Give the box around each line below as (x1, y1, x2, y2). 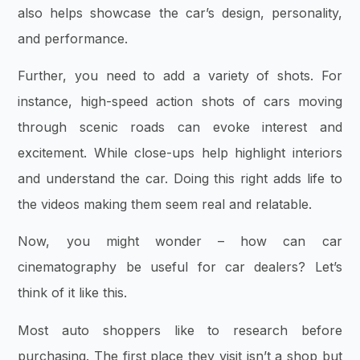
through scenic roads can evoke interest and (18, 119, 342, 135)
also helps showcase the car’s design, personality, (18, 4, 342, 21)
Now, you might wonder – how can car (18, 233, 342, 250)
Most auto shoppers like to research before (18, 321, 342, 338)
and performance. (18, 30, 133, 47)
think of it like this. (18, 284, 132, 301)
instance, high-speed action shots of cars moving (18, 93, 342, 109)
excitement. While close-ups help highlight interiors (18, 145, 342, 161)
